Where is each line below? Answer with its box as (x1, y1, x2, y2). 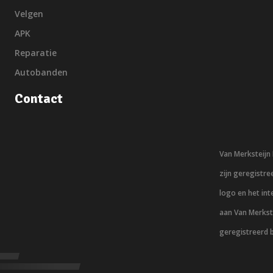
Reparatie (15, 47, 57, 58)
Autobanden (15, 66, 68, 78)
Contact (15, 90, 63, 107)
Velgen (15, 8, 43, 19)
